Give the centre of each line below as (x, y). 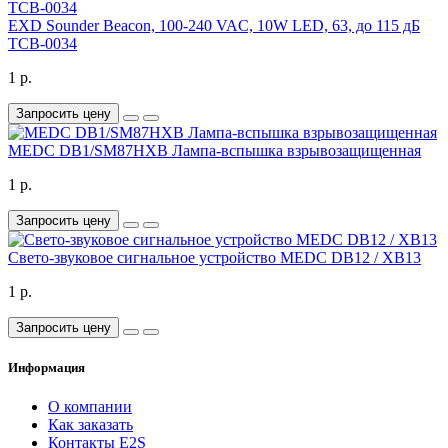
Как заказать (90, 425)
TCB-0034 (42, 43)
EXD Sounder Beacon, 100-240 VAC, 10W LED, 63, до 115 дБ (214, 25)
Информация (46, 368)
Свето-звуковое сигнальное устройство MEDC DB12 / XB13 (214, 257)
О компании (90, 407)
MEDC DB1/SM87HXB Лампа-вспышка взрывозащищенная (214, 150)
